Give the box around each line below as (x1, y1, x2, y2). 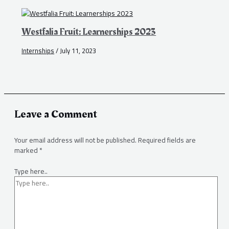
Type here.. (14, 164, 48, 178)
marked (14, 144, 39, 157)
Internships (21, 44, 55, 57)
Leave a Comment (14, 106, 97, 123)
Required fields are (138, 133, 196, 147)
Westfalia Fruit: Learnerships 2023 (21, 25, 156, 39)
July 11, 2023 (60, 44, 97, 57)
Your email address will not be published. (14, 133, 136, 147)
